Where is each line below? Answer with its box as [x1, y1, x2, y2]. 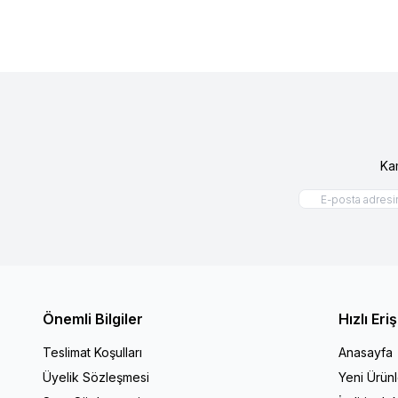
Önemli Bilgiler [43, 309, 143, 328]
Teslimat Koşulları [43, 344, 142, 360]
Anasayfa [338, 344, 394, 360]
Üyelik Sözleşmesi [43, 369, 149, 385]
